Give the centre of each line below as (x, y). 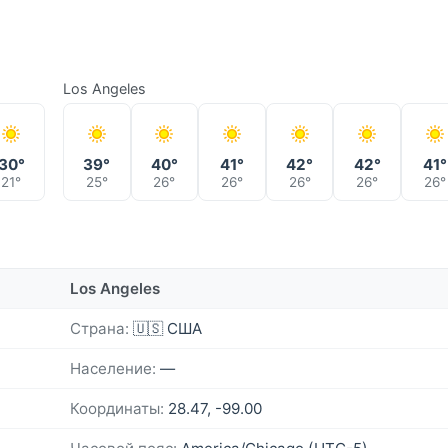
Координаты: (117, 408)
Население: (113, 368)
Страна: (99, 328)
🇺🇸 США (165, 328)
